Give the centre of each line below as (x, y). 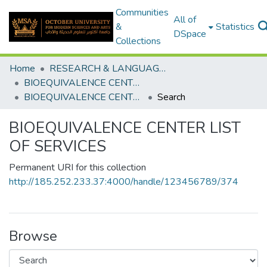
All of (184, 20)
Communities (142, 13)
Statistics (235, 27)
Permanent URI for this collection (77, 167)
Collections (138, 41)
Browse (33, 236)
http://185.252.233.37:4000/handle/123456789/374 (124, 182)
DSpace (190, 34)
